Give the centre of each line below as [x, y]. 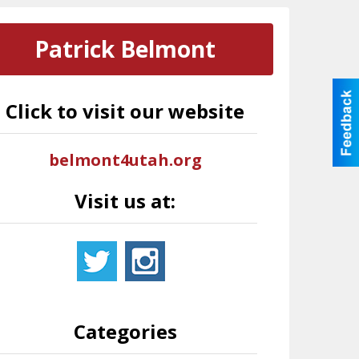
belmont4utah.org [125, 160]
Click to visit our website [125, 111]
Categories [125, 331]
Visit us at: [125, 201]
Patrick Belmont [125, 49]
